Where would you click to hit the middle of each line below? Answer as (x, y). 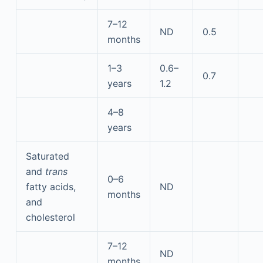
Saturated (47, 156)
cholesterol (50, 217)
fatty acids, (50, 187)
